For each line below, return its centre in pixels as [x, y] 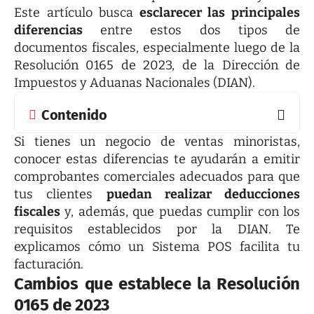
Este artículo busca [74, 13]
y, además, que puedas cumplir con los [180, 212]
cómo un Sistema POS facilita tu [194, 247]
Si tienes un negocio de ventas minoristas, [157, 142]
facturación [47, 265]
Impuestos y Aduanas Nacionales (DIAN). [135, 83]
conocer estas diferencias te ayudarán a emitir [157, 159]
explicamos [52, 247]
